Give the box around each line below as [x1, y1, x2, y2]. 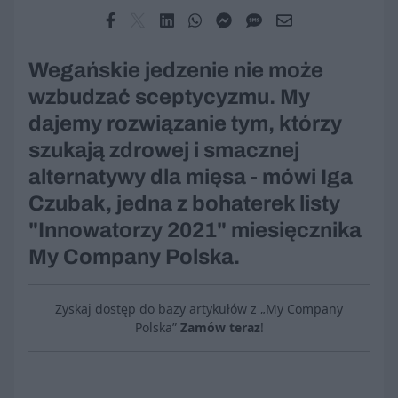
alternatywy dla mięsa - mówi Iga [28, 165, 353, 189]
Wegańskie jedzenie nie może [28, 59, 323, 83]
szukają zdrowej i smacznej [28, 139, 299, 163]
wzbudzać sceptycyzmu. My [28, 85, 310, 109]
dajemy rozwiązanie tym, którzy [28, 112, 342, 136]
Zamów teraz [179, 319, 260, 337]
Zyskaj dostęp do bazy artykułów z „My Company [55, 300, 343, 318]
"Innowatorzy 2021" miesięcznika [28, 219, 362, 243]
